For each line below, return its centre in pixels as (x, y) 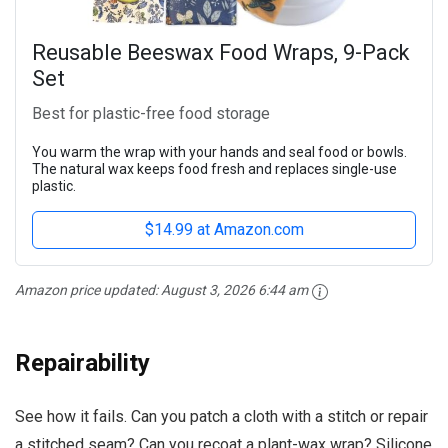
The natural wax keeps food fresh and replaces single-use (214, 169)
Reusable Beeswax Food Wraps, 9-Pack (221, 53)
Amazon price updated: (88, 290)
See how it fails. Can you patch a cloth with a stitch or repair (221, 416)
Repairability (82, 362)
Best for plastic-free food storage (151, 114)
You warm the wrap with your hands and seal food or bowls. (219, 152)
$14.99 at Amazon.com (224, 230)
